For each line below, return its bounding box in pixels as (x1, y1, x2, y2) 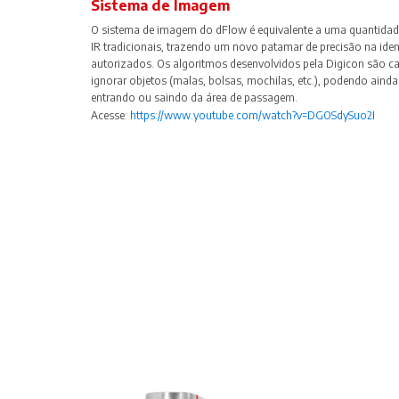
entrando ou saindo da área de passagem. (91, 90, 297, 104)
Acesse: (91, 108, 130, 122)
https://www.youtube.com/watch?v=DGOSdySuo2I (130, 108, 375, 122)
